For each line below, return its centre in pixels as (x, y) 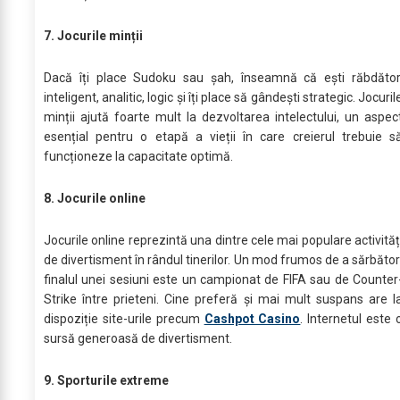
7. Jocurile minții (93, 35)
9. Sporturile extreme (106, 380)
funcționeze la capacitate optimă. (140, 156)
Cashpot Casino (252, 318)
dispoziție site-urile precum (124, 318)
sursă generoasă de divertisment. (138, 338)
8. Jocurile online (95, 198)
